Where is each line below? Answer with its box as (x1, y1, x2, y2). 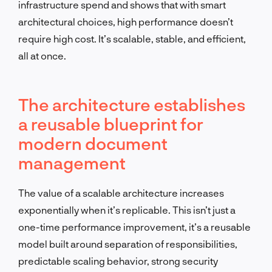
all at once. (18, 49, 66, 61)
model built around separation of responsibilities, (18, 237, 237, 250)
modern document (18, 132, 168, 154)
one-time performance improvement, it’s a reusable (18, 220, 251, 233)
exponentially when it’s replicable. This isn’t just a (18, 203, 236, 216)
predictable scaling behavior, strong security (18, 254, 218, 267)
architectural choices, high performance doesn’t (18, 15, 233, 27)
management (18, 152, 126, 173)
